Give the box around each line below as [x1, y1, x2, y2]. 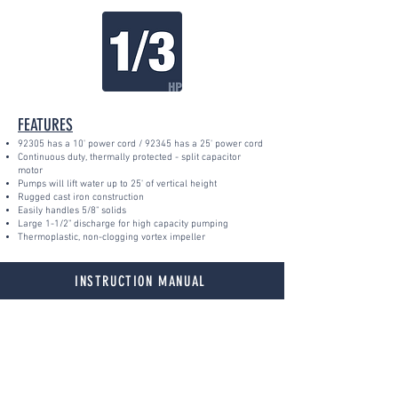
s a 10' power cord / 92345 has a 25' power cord [58, 139, 263, 150]
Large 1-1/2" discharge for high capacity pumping [18, 219, 228, 230]
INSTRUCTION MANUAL [75, 272, 206, 290]
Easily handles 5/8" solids [18, 205, 129, 217]
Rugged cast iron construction [18, 192, 144, 203]
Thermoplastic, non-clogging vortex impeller [18, 232, 205, 243]
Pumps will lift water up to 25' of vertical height [18, 179, 217, 190]
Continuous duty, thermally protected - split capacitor [18, 152, 241, 163]
